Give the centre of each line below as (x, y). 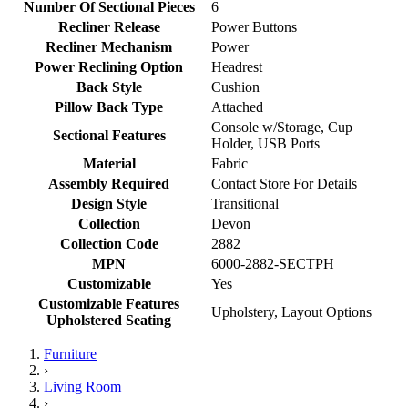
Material (109, 163)
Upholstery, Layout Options (291, 311)
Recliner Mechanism (109, 46)
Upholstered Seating (109, 320)
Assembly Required (109, 183)
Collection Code (109, 243)
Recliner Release (109, 26)
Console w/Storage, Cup (282, 127)
